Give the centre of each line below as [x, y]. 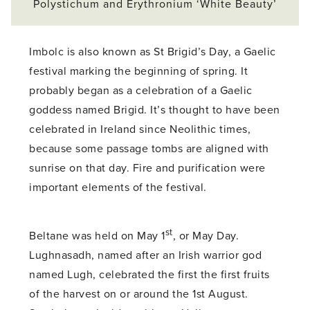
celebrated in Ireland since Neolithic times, [140, 129]
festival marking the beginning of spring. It [139, 71]
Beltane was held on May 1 [97, 236]
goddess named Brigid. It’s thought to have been [155, 110]
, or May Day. [206, 236]
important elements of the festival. [118, 187]
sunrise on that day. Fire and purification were [147, 168]
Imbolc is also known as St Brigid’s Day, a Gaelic [153, 52]
